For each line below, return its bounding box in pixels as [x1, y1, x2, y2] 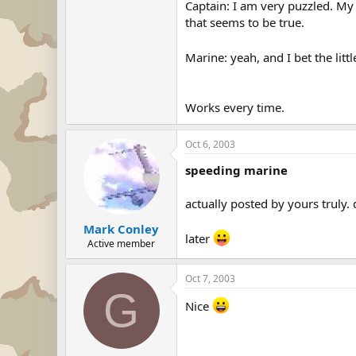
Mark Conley [83, 220, 159, 237]
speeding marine [185, 162, 288, 178]
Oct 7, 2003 [185, 271, 235, 285]
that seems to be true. [185, 14, 304, 30]
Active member [87, 236, 155, 250]
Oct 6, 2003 [185, 137, 235, 151]
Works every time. [185, 99, 284, 115]
